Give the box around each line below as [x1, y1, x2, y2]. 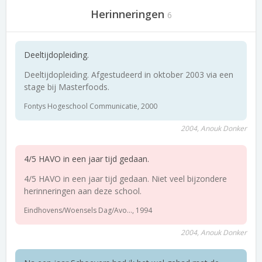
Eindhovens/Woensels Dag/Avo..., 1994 [24, 205, 152, 215]
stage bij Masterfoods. [24, 81, 109, 92]
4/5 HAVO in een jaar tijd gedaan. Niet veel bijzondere [24, 173, 227, 184]
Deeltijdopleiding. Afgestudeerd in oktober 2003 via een [24, 69, 233, 80]
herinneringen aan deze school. [24, 185, 142, 196]
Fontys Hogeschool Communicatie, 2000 [24, 101, 157, 111]
